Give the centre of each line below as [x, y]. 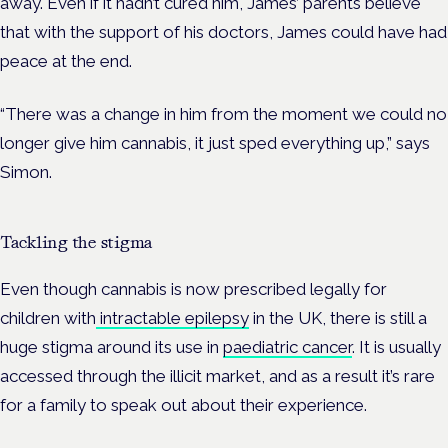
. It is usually [396, 346]
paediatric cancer [287, 346]
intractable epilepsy [172, 317]
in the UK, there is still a [338, 317]
